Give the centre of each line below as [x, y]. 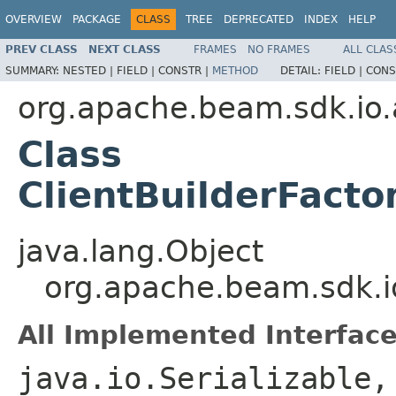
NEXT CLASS [125, 49]
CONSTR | [185, 70]
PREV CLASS [42, 49]
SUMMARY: [34, 70]
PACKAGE [97, 19]
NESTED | [90, 70]
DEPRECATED [259, 19]
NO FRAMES [279, 49]
